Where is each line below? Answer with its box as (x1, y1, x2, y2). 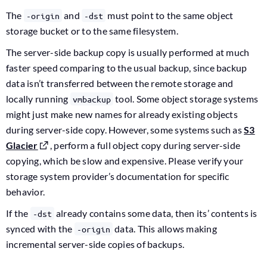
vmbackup (72, 94, 111, 104)
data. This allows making (112, 223, 217, 234)
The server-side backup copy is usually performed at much (6, 46, 250, 58)
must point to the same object (105, 10, 234, 21)
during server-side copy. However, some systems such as (6, 124, 244, 135)
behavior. (6, 186, 45, 197)
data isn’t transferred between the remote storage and (6, 77, 234, 89)
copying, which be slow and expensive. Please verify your (6, 155, 244, 166)
